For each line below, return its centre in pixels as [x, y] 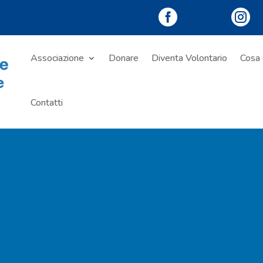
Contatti [47, 103]
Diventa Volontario [190, 58]
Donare [124, 58]
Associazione [58, 58]
